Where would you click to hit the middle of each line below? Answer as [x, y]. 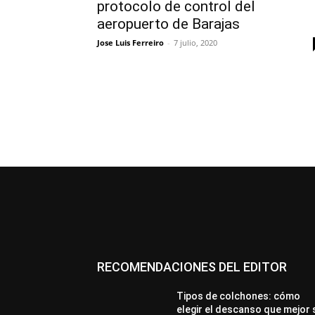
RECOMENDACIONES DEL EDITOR [192, 267]
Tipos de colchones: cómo [239, 296]
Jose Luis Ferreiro [130, 43]
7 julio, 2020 [195, 43]
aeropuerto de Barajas [168, 24]
